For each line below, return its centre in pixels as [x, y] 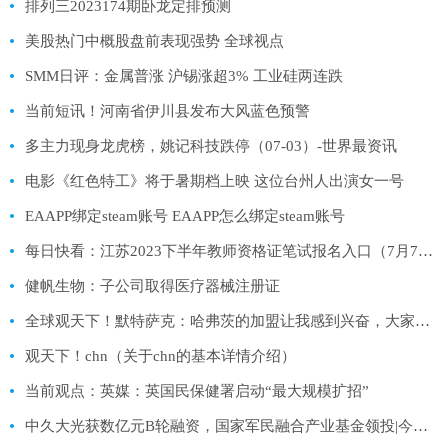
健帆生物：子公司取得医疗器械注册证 [152, 285]
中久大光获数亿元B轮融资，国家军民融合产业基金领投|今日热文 [420, 425]
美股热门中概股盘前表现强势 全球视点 [154, 40]
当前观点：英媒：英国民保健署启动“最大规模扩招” [197, 390]
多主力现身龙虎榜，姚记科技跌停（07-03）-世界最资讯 [211, 145]
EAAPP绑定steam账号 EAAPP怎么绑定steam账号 [185, 215]
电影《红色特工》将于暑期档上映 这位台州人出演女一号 [214, 180]
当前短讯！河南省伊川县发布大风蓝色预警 [167, 110]
